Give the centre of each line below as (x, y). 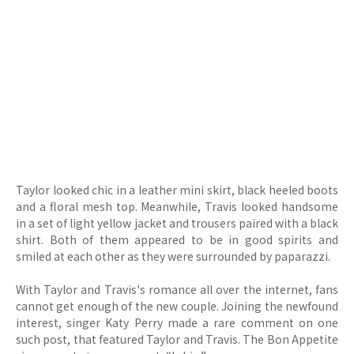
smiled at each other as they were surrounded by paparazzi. (173, 256)
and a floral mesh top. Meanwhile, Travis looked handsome (177, 206)
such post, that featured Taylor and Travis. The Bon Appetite (177, 339)
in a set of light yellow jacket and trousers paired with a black (177, 223)
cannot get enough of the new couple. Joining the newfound (177, 306)
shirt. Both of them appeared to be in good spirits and (177, 239)
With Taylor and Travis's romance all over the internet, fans (177, 289)
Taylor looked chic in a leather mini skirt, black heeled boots (177, 190)
